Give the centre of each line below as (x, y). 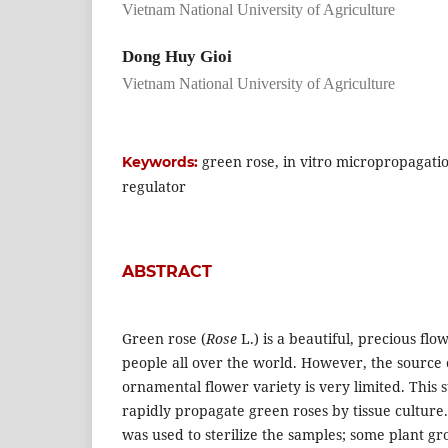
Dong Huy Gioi (177, 56)
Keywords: (162, 161)
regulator (154, 186)
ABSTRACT (167, 271)
